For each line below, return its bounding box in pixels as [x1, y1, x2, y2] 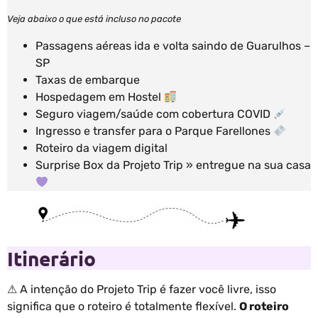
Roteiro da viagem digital [35, 141, 168, 155]
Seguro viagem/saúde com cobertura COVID [35, 107, 273, 121]
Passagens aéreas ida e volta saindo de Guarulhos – [35, 39, 310, 53]
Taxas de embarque [35, 73, 140, 87]
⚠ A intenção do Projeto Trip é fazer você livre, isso [7, 283, 276, 297]
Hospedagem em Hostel [35, 90, 164, 104]
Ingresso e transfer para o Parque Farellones [35, 124, 273, 138]
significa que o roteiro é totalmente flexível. [7, 300, 239, 314]
